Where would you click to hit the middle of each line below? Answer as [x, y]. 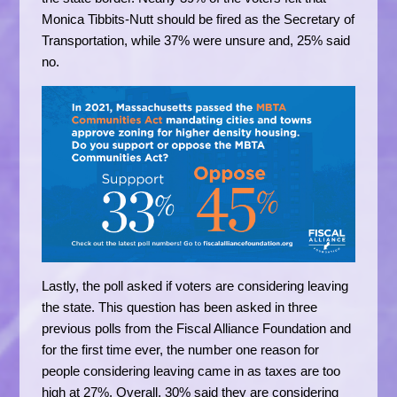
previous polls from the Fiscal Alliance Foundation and [197, 328]
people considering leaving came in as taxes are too [191, 370]
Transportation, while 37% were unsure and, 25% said [196, 40]
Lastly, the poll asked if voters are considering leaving [195, 285]
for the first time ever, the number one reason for [181, 349]
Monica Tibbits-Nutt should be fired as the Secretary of [198, 19]
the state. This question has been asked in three [180, 307]
